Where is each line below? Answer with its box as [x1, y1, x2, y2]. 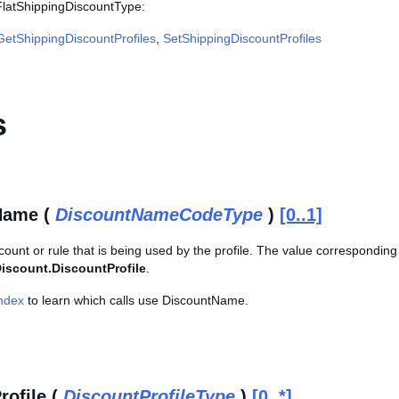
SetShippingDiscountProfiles [163, 31, 322, 45]
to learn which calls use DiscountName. [24, 293, 248, 307]
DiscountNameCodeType [55, 205, 263, 224]
